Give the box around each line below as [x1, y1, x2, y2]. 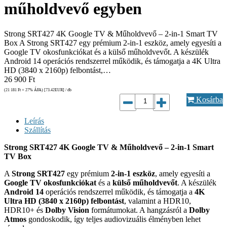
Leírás [24, 116, 44, 125]
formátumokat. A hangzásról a [89, 205, 189, 214]
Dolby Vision [45, 205, 89, 214]
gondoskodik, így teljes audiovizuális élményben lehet [26, 214, 201, 223]
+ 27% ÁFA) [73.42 [21, 87, 55, 92]
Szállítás [24, 125, 51, 134]
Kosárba [194, 95, 223, 104]
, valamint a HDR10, [124, 196, 191, 205]
